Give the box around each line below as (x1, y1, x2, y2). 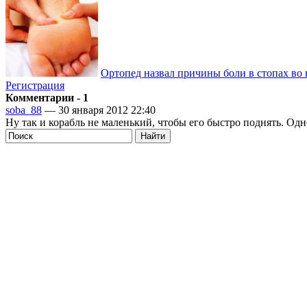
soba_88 (5, 103, 42, 116)
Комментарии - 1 (5, 91, 88, 103)
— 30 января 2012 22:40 (42, 103, 156, 116)
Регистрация (5, 79, 64, 91)
